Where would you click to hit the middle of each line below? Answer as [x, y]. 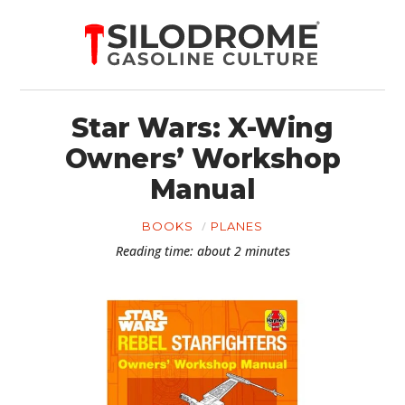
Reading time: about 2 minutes [202, 251]
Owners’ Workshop [202, 159]
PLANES [237, 226]
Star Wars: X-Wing [202, 128]
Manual [202, 189]
